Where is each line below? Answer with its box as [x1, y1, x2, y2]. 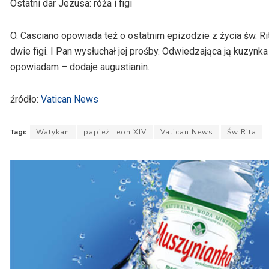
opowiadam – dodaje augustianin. [10, 61, 150, 73]
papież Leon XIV [83, 127, 147, 138]
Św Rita [227, 127, 256, 138]
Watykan [36, 127, 70, 138]
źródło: [10, 94, 41, 106]
